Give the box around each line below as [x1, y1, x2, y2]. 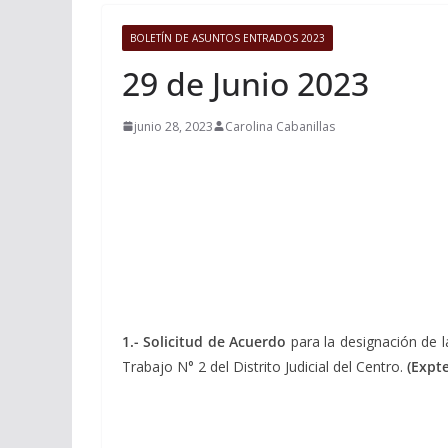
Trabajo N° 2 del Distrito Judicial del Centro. [122, 356, 407, 376]
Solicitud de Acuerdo [143, 331, 291, 351]
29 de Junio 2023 [122, 61, 369, 105]
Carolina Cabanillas [225, 117, 335, 135]
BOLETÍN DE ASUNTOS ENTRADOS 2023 [130, 30, 325, 45]
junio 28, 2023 [134, 117, 213, 135]
